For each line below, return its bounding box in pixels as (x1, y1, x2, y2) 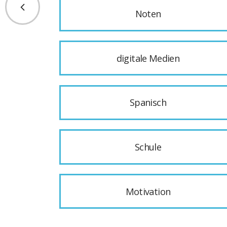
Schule (134, 140, 162, 153)
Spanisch (130, 96, 166, 109)
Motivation (125, 185, 171, 198)
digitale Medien (116, 52, 180, 64)
